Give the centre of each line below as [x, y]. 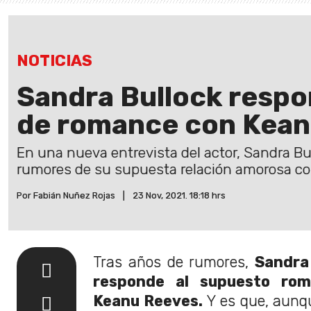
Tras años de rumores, [174, 262]
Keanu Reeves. [148, 301]
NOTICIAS [54, 60]
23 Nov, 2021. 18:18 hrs [179, 195]
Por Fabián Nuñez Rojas [66, 195]
